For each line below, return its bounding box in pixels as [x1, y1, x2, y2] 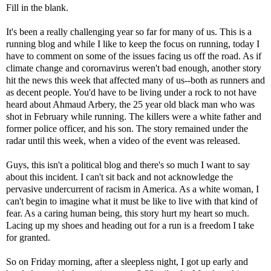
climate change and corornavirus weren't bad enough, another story [6, 63, 261, 74]
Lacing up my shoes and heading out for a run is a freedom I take [6, 220, 254, 231]
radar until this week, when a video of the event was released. [6, 135, 240, 146]
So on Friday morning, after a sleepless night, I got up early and [6, 256, 248, 267]
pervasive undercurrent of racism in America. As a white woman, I [6, 184, 259, 195]
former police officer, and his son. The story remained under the [6, 123, 248, 134]
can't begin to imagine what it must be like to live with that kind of [6, 196, 258, 207]
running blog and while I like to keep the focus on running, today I [6, 39, 260, 50]
